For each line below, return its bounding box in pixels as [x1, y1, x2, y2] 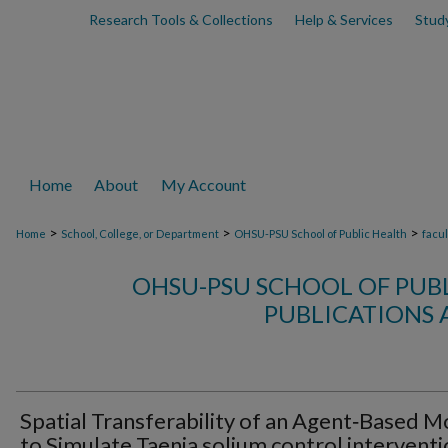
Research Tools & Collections [88, 11, 273, 28]
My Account [161, 175, 247, 194]
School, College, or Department [61, 227, 219, 240]
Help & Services [294, 11, 393, 28]
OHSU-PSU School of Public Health [234, 227, 407, 240]
